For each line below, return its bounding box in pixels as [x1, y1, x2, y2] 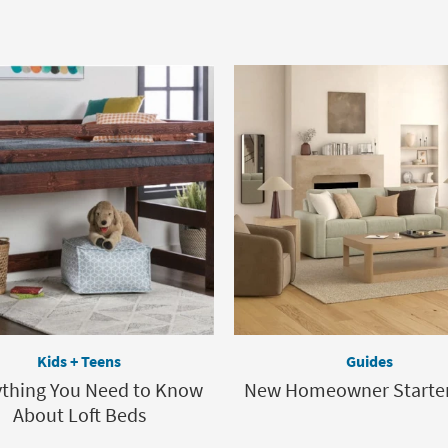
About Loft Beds [12, 402, 146, 427]
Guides [345, 351, 393, 371]
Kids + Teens [37, 351, 121, 371]
